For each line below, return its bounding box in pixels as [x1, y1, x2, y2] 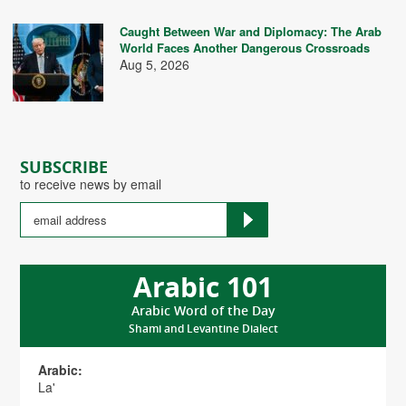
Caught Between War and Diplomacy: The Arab [120, 23, 382, 41]
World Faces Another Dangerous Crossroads [120, 39, 370, 57]
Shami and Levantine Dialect [128, 321, 278, 335]
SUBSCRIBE [20, 155, 108, 179]
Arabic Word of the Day [130, 301, 275, 319]
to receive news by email [20, 174, 161, 193]
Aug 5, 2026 [120, 55, 189, 74]
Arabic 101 [133, 267, 273, 305]
